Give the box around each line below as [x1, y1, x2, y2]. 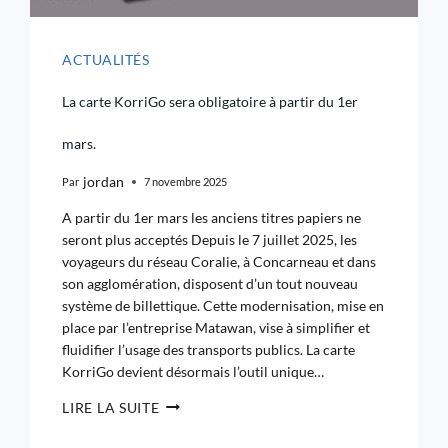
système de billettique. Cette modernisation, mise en [62, 296, 385, 314]
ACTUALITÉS [62, 50, 150, 68]
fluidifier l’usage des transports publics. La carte [62, 340, 356, 358]
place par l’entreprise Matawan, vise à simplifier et [62, 318, 371, 336]
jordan [82, 172, 124, 190]
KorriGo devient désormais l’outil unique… [62, 362, 325, 380]
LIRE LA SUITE [62, 398, 160, 416]
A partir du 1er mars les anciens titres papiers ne [62, 208, 362, 226]
